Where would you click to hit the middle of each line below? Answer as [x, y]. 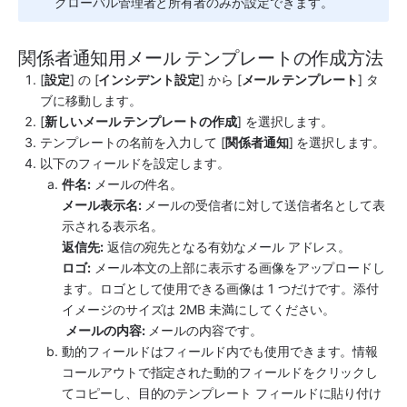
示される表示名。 [113, 225]
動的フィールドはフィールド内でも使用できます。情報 [220, 351]
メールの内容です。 [203, 330]
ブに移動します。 [91, 100]
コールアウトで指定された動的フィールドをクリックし [220, 372]
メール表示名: [102, 204]
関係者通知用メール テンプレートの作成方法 [201, 58]
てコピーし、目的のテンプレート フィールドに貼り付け [222, 392]
